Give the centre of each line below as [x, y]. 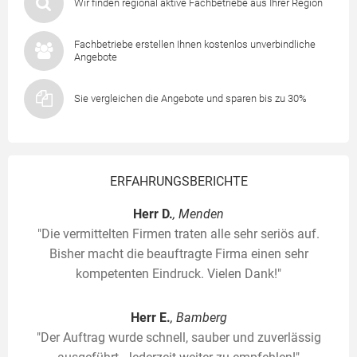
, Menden [198, 214]
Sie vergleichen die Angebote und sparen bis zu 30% [190, 99]
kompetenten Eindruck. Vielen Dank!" [178, 274]
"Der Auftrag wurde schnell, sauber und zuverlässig [178, 338]
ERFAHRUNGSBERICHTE [178, 182]
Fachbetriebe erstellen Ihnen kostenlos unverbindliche [195, 45]
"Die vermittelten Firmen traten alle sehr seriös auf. [178, 234]
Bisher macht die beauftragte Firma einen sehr [178, 254]
